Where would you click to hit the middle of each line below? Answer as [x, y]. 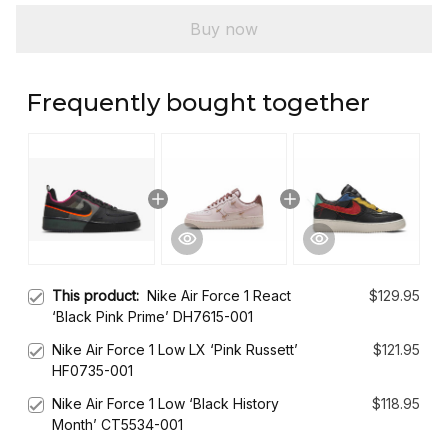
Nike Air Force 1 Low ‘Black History [165, 404]
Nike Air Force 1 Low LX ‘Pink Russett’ [175, 350]
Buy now [224, 28]
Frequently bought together [198, 103]
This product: [99, 296]
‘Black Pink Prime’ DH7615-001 [152, 317]
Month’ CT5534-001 [117, 425]
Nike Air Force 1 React [219, 296]
